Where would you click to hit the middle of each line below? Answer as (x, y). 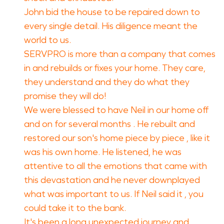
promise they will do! (65, 96)
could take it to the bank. (75, 208)
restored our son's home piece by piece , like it (117, 138)
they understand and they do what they (107, 82)
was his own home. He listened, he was (103, 152)
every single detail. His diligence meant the (111, 26)
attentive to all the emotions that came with (115, 166)
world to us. (47, 40)
